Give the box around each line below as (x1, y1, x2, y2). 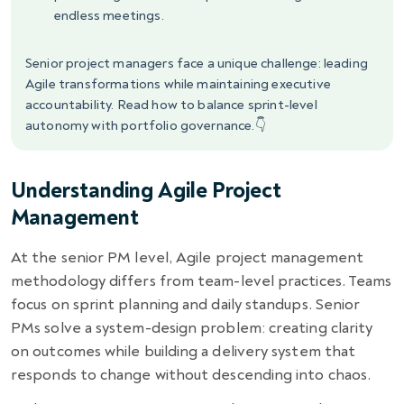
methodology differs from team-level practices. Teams (11, 271, 392, 290)
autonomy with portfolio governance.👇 (25, 116, 266, 134)
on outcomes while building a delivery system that (11, 341, 356, 361)
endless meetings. (54, 6, 164, 24)
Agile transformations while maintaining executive (25, 75, 331, 93)
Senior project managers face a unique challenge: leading (25, 54, 368, 72)
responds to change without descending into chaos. (11, 364, 372, 384)
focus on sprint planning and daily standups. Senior (11, 294, 361, 314)
